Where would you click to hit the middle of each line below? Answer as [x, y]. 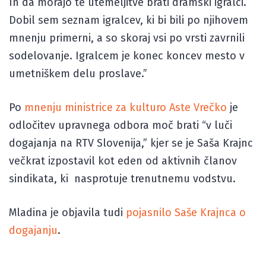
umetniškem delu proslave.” [78, 74]
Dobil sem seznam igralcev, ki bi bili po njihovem [129, 20]
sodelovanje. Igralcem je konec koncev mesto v [127, 56]
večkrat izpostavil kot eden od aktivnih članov [123, 161]
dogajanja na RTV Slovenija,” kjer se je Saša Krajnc [131, 143]
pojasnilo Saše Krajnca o [186, 213]
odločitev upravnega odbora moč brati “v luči [121, 125]
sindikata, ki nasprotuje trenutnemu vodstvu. [122, 179]
